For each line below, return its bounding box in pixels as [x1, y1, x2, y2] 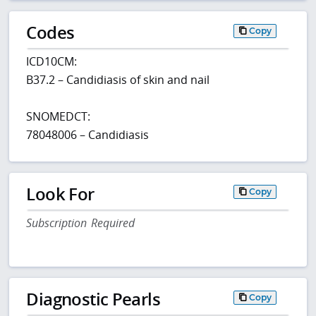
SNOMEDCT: [26, 109, 91, 125]
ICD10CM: [26, 54, 78, 70]
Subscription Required [26, 215, 135, 231]
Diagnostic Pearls [26, 287, 161, 311]
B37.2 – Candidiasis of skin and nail [26, 72, 210, 88]
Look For [26, 182, 95, 206]
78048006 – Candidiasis [26, 127, 150, 143]
